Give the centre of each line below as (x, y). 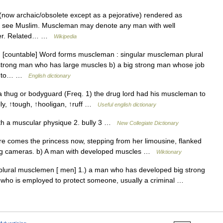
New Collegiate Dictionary (148, 123)
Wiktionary (169, 152)
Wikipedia (65, 36)
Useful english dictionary (127, 104)
